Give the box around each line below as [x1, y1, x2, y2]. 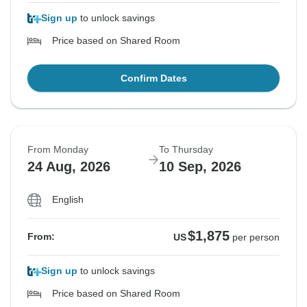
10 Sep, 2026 [159, 159, 241, 175]
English [52, 194, 84, 206]
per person [232, 232, 280, 243]
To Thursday [159, 144, 213, 156]
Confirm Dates [120, 73, 187, 84]
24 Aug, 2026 [27, 159, 110, 175]
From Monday [27, 144, 88, 156]
